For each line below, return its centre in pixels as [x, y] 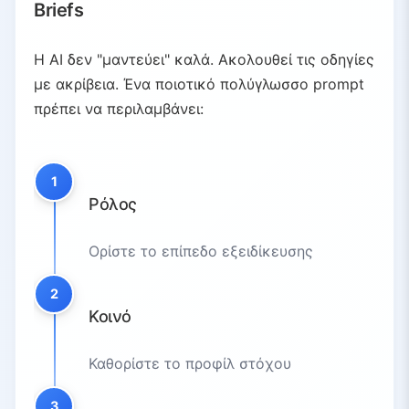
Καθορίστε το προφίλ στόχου [190, 363]
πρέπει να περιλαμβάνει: [119, 108]
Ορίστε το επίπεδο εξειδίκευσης [201, 251]
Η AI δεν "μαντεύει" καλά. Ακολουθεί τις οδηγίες [204, 59]
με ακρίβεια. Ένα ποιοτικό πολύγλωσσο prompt [199, 84]
